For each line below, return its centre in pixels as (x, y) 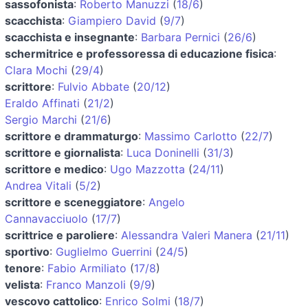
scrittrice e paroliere (60, 235)
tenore (23, 268)
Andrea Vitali (38, 185)
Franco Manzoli (86, 284)
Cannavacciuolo (46, 218)
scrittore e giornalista (63, 152)
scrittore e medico (54, 169)
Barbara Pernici (180, 37)
